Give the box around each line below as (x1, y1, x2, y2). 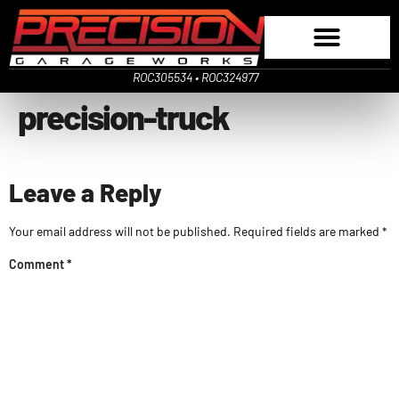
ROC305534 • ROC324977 (132, 69, 258, 85)
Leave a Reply (9, 177, 162, 208)
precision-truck (18, 95, 229, 137)
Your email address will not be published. (9, 224, 231, 239)
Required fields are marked (233, 224, 382, 239)
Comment (9, 256, 67, 273)
